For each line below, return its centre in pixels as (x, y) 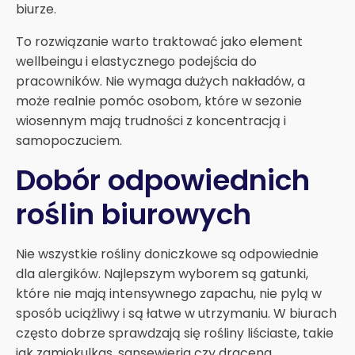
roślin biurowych (134, 214)
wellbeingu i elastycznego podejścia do (136, 61)
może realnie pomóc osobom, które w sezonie (159, 101)
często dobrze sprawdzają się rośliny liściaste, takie (175, 333)
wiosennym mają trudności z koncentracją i (151, 120)
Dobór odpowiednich (163, 180)
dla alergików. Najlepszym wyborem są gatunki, (162, 273)
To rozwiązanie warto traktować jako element (159, 41)
